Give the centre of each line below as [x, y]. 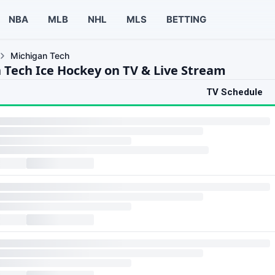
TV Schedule [234, 92]
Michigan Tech [40, 56]
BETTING [186, 19]
